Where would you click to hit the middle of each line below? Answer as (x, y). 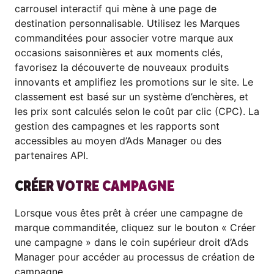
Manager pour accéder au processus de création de (135, 257)
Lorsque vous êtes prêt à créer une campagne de (129, 213)
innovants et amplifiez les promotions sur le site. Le (134, 82)
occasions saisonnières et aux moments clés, (119, 53)
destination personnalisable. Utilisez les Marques (127, 23)
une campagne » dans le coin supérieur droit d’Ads (131, 242)
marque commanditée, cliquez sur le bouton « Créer (135, 228)
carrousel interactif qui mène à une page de (116, 9)
